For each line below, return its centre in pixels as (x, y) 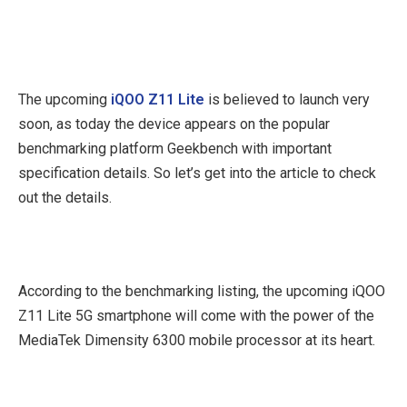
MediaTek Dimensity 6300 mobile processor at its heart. (197, 340)
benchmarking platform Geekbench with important (175, 148)
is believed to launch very (287, 99)
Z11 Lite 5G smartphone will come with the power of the (196, 315)
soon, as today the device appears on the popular (174, 124)
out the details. (65, 197)
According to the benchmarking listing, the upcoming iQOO (202, 291)
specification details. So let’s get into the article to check (197, 173)
